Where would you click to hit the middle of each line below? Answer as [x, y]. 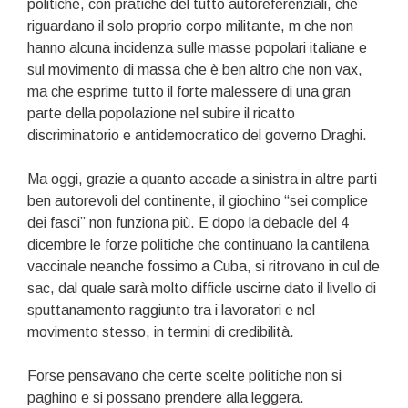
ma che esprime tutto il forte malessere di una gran [189, 92]
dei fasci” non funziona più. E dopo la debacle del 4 [188, 223]
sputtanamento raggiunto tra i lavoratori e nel [171, 311]
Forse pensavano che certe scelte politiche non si [184, 376]
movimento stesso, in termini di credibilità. [161, 332]
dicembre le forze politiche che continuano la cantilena [198, 245]
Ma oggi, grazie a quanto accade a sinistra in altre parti [202, 179]
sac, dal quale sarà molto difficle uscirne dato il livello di [202, 289]
